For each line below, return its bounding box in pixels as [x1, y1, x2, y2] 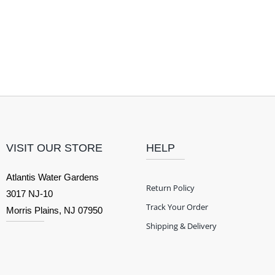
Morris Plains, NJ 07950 [6, 205, 103, 216]
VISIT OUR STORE [6, 142, 103, 155]
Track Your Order [146, 201, 209, 213]
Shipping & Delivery [146, 220, 217, 232]
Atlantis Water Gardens [6, 172, 99, 183]
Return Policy [146, 182, 195, 194]
